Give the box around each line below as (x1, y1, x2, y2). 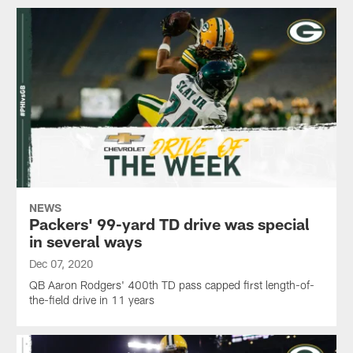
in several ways (28, 232, 142, 251)
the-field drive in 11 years (28, 293, 154, 307)
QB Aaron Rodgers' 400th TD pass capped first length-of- (28, 278, 314, 292)
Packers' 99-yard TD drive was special (28, 214, 310, 234)
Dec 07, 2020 (28, 257, 93, 271)
